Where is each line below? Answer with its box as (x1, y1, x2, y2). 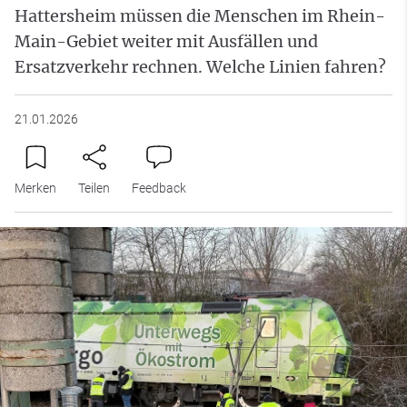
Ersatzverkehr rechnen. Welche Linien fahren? (15, 55, 386, 77)
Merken (15, 180, 56, 195)
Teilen (78, 180, 110, 195)
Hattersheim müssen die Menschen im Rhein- (15, 5, 385, 26)
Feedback (132, 180, 186, 195)
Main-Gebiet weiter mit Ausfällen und (15, 30, 318, 52)
